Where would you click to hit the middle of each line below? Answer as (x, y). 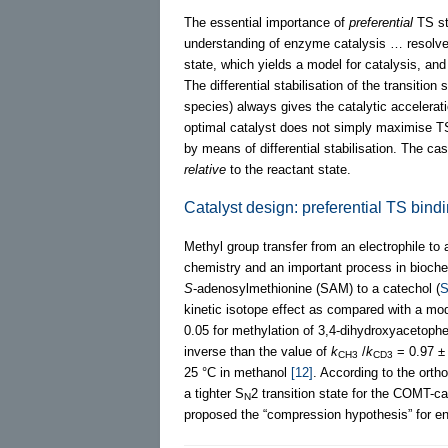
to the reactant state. (288, 169)
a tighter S (214, 393)
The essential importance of (266, 22)
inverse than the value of (257, 351)
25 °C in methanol (237, 372)
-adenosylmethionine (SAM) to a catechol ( (316, 288)
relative (205, 169)
